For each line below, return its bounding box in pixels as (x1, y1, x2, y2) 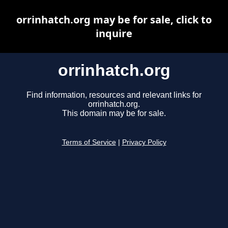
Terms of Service (62, 138, 116, 147)
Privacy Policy (122, 138, 166, 147)
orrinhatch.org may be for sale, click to (16, 13, 212, 26)
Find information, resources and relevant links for (26, 91, 202, 100)
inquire (96, 26, 132, 40)
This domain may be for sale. (62, 109, 166, 118)
